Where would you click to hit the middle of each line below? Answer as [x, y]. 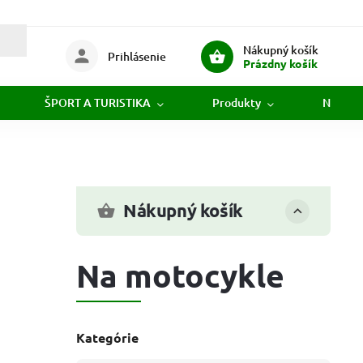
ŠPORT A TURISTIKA [98, 102]
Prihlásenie [137, 56]
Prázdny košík [280, 63]
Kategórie [107, 337]
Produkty [237, 102]
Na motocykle [180, 275]
